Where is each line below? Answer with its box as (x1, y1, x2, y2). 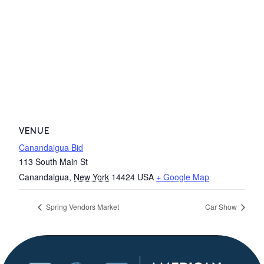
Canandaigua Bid (19, 141, 83, 153)
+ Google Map (156, 171, 209, 183)
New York (74, 171, 109, 183)
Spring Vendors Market (44, 202, 119, 212)
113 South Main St (19, 156, 88, 167)
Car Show (205, 202, 239, 212)
